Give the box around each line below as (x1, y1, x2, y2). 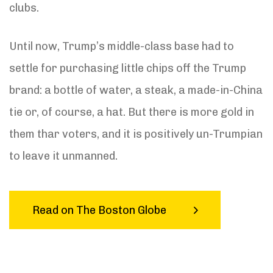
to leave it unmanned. (9, 149, 118, 163)
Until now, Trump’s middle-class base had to (9, 39, 234, 53)
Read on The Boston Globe (32, 203, 166, 217)
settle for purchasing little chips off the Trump (9, 61, 246, 75)
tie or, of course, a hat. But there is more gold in (9, 105, 254, 119)
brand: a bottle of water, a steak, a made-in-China (9, 83, 263, 97)
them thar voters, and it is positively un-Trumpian (9, 127, 263, 141)
